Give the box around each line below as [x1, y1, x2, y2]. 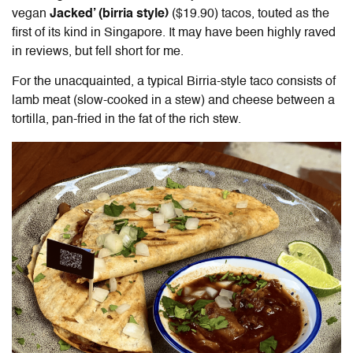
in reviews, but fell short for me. [12, 46, 184, 59]
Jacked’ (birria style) [50, 8, 172, 21]
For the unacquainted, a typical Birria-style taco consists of [12, 76, 336, 89]
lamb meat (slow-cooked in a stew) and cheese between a [12, 95, 335, 108]
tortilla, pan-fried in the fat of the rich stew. [12, 113, 241, 127]
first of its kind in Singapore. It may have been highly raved [12, 27, 336, 40]
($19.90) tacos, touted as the [172, 8, 329, 21]
